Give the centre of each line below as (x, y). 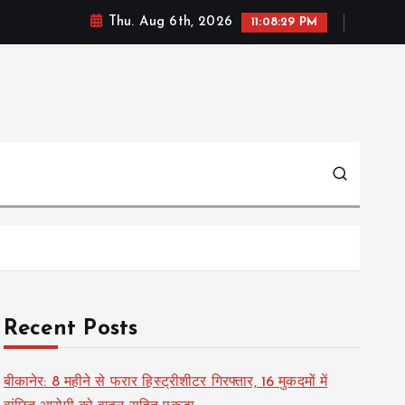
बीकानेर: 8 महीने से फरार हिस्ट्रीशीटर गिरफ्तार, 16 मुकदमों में (165, 382)
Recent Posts (71, 329)
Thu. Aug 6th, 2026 (170, 22)
